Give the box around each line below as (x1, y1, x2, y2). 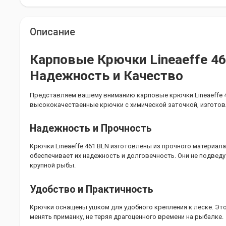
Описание (30, 26, 76, 38)
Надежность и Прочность (30, 123, 152, 135)
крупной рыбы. (30, 161, 76, 169)
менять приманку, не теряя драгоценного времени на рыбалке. (30, 212, 224, 220)
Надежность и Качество (30, 68, 184, 83)
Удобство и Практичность (30, 183, 154, 195)
